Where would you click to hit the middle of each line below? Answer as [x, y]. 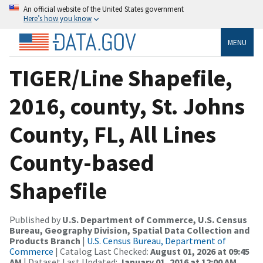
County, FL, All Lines [113, 134]
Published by [36, 219]
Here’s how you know [58, 18]
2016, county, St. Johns [127, 106]
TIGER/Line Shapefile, [121, 78]
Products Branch [45, 240]
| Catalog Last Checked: [102, 251]
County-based [82, 162]
